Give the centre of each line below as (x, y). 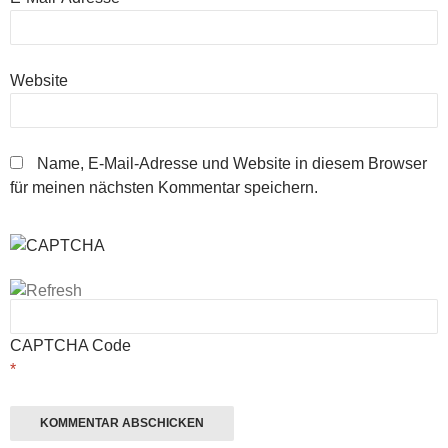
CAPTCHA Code (70, 345)
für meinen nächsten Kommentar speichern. (164, 187)
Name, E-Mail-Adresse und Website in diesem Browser (232, 163)
